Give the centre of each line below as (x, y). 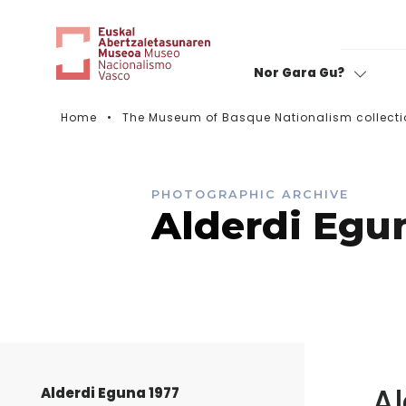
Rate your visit (295, 143)
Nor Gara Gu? (300, 72)
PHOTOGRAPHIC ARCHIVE (250, 194)
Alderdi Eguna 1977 (110, 392)
